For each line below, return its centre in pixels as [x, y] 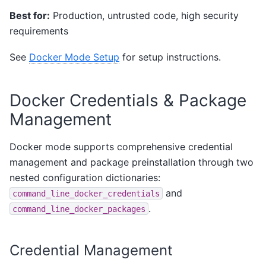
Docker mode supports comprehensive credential [121, 146]
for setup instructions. [170, 57]
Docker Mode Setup [74, 57]
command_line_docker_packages [79, 209]
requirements [39, 31]
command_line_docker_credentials [86, 193]
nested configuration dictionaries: [85, 177]
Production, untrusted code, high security [144, 15]
